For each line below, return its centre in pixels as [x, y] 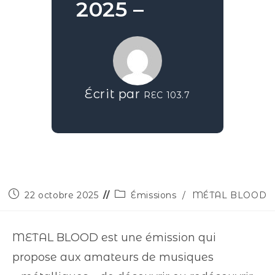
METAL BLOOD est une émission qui [114, 238]
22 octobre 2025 [62, 196]
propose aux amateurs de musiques [113, 258]
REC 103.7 [167, 95]
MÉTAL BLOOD [229, 196]
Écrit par [114, 94]
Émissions [154, 196]
